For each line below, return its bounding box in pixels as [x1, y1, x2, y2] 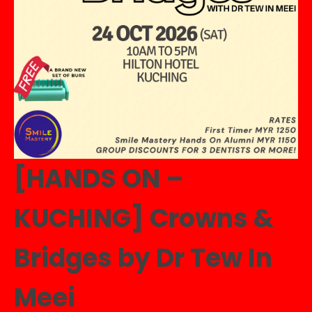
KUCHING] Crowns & [14, 201, 274, 236]
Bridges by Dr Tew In [14, 240, 272, 276]
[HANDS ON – [14, 161, 184, 196]
